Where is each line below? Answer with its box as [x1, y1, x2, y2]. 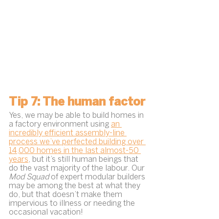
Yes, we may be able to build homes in [9, 111, 146, 119]
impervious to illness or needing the [9, 199, 137, 207]
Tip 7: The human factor [9, 96, 145, 108]
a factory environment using [9, 120, 111, 128]
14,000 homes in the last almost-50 [9, 147, 141, 154]
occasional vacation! [9, 208, 83, 216]
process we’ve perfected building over [9, 138, 146, 146]
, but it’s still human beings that [28, 155, 140, 163]
